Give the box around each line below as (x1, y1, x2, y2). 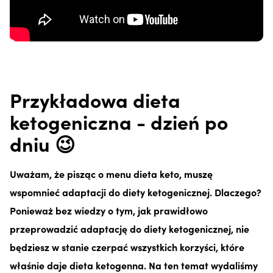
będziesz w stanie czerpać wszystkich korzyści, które (10, 239, 244, 253)
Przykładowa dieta (10, 85, 180, 113)
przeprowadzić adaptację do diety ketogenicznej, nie (10, 221, 249, 235)
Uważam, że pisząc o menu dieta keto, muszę (10, 166, 213, 180)
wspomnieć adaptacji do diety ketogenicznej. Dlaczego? (10, 185, 261, 199)
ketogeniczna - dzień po (10, 107, 228, 135)
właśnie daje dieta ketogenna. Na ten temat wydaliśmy (10, 258, 258, 272)
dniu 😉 (10, 129, 75, 157)
